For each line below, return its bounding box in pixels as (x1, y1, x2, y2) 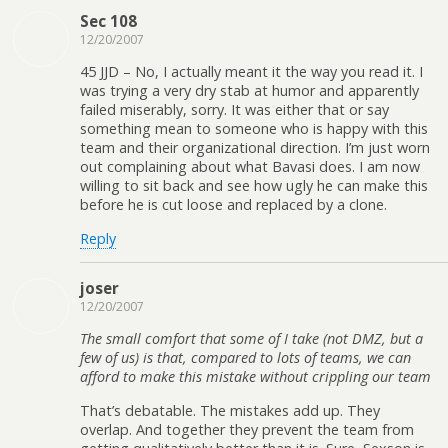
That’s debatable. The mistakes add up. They (80, 400, 380, 420)
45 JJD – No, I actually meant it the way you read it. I (80, 62, 423, 82)
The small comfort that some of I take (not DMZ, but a (80, 329, 423, 349)
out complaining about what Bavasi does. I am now (80, 157, 420, 177)
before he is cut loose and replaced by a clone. (80, 195, 387, 215)
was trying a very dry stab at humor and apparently (80, 81, 419, 101)
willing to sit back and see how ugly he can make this (80, 176, 428, 196)
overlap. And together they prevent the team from (80, 419, 414, 439)
